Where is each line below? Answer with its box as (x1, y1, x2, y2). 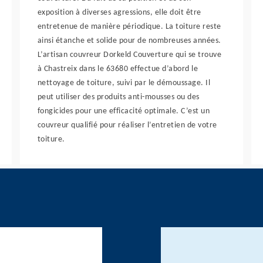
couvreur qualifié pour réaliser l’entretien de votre (37, 121, 217, 130)
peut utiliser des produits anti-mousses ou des (37, 93, 200, 102)
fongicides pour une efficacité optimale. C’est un (37, 107, 210, 116)
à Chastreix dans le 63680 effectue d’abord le (37, 65, 198, 73)
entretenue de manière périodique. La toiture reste (37, 22, 221, 31)
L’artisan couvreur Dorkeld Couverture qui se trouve (37, 50, 222, 59)
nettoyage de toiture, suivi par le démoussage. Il (37, 79, 211, 87)
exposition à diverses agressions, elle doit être (37, 8, 201, 17)
